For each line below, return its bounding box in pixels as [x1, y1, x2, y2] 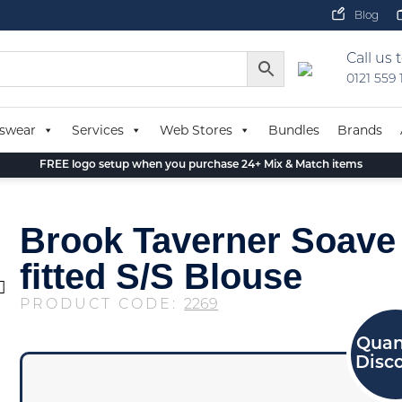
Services [72, 122, 124, 138]
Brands [337, 122, 382, 138]
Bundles [268, 122, 319, 138]
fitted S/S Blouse [20, 257, 303, 296]
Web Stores [160, 122, 232, 138]
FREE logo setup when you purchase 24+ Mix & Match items [39, 160, 363, 170]
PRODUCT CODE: [20, 298, 185, 312]
